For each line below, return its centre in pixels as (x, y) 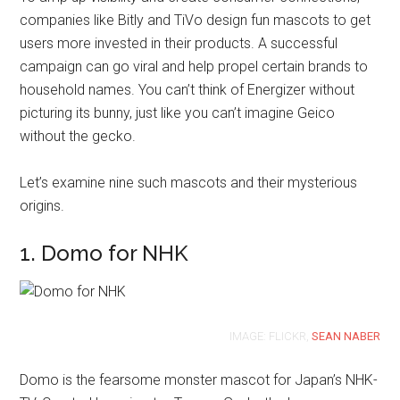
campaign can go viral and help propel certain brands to (194, 67)
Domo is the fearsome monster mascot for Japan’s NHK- (199, 380)
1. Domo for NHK (104, 253)
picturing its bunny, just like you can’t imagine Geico (178, 113)
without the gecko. (78, 136)
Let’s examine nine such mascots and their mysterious (189, 183)
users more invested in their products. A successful (179, 43)
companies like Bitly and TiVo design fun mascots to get (196, 20)
